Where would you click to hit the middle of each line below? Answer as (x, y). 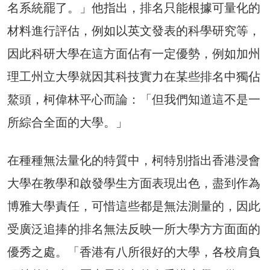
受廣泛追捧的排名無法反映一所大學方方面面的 (134, 229)
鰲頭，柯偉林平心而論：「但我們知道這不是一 (134, 99)
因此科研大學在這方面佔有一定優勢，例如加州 (134, 53)
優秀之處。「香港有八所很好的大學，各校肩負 (134, 252)
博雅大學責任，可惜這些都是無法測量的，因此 (134, 206)
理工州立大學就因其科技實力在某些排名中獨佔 (134, 76)
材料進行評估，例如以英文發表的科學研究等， (134, 30)
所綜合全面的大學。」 (67, 122)
